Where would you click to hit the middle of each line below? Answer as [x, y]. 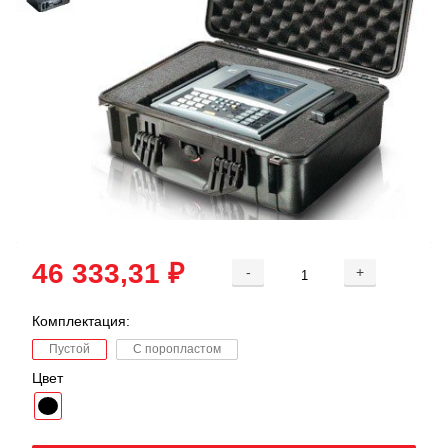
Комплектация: [81, 320]
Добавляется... [224, 424]
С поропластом [177, 348]
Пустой [69, 348]
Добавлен [224, 424]
